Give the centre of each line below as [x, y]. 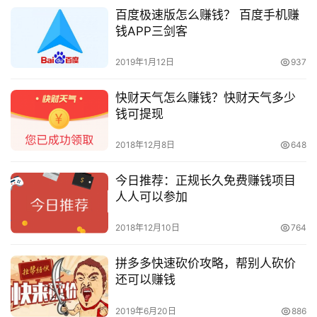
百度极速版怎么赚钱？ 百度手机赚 [207, 15]
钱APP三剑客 [151, 31]
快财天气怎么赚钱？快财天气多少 [205, 97]
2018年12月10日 [147, 228]
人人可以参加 [151, 197]
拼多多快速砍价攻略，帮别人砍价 [205, 264]
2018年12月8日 [145, 145]
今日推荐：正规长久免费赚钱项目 [205, 181]
